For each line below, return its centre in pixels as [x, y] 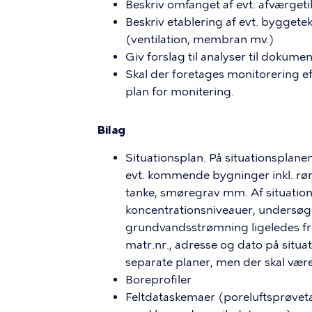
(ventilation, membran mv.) [200, 39]
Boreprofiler [158, 280]
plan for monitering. [180, 92]
